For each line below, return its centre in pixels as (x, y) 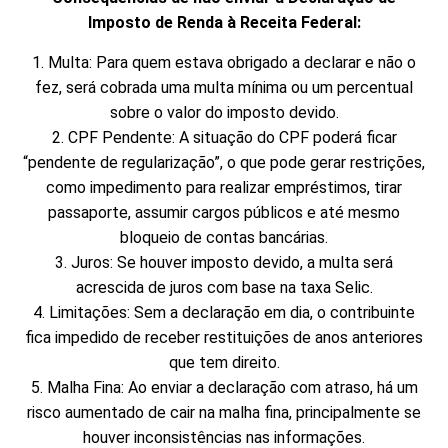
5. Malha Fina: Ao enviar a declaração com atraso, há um (224, 387)
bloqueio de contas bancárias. (224, 237)
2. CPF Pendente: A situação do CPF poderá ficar (224, 137)
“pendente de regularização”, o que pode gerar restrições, (224, 162)
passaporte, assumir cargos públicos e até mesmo (224, 212)
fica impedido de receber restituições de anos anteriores (224, 337)
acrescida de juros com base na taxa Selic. (224, 287)
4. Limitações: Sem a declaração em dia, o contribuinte (224, 312)
